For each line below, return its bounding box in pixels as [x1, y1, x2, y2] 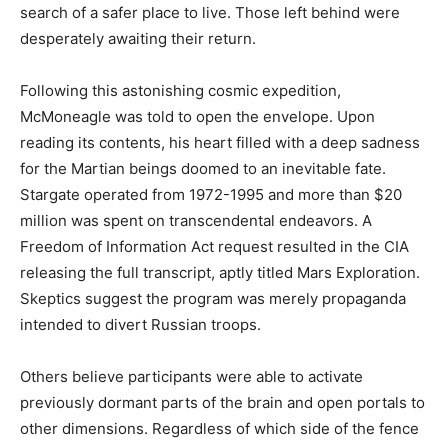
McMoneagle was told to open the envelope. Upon [20, 106, 375, 126]
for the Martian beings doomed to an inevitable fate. [20, 158, 386, 178]
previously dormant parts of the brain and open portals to [20, 392, 425, 412]
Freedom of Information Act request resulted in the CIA [20, 236, 409, 256]
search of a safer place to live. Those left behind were [20, 2, 400, 22]
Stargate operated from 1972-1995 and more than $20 [20, 184, 402, 204]
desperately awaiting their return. [20, 28, 256, 48]
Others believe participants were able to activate [20, 366, 363, 386]
